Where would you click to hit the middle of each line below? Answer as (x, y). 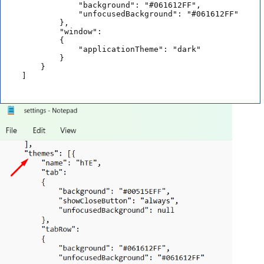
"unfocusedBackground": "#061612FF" (130, 14)
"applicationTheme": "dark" (111, 49)
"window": (64, 32)
